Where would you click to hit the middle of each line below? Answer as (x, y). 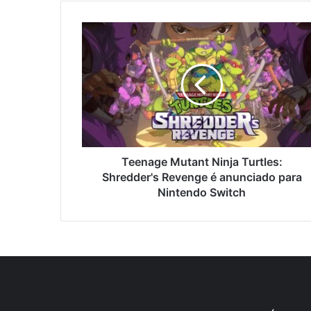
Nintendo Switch (202, 192)
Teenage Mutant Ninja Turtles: (202, 161)
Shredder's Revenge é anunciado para (202, 177)
